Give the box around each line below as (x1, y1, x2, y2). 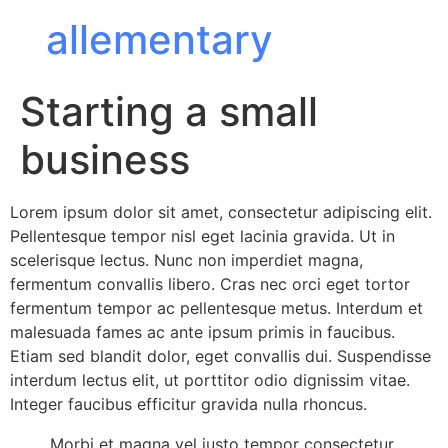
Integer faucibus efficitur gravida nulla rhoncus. (10, 394, 367, 414)
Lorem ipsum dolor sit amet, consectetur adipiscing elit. (10, 202, 432, 222)
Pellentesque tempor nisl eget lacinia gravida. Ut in (10, 226, 395, 246)
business (20, 135, 190, 184)
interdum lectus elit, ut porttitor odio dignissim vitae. (10, 370, 410, 390)
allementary (45, 15, 273, 64)
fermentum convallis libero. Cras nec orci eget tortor (10, 274, 410, 294)
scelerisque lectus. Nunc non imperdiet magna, (10, 250, 363, 270)
